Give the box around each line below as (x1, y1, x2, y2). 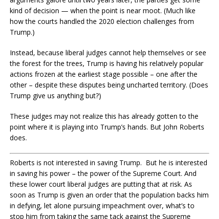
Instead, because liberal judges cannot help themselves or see (10, 47, 206, 57)
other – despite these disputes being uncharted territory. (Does (10, 80, 208, 89)
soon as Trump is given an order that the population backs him (10, 190, 209, 199)
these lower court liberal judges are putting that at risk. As (10, 179, 192, 189)
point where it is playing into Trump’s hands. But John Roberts (10, 122, 204, 131)
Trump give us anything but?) (10, 90, 101, 100)
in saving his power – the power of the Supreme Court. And (10, 168, 197, 178)
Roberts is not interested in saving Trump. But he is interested (10, 157, 207, 167)
